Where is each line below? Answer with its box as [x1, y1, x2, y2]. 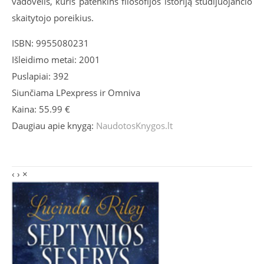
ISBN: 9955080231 [12, 37, 89, 49]
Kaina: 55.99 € [12, 103, 70, 115]
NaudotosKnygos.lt [96, 120, 173, 132]
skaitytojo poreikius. [12, 12, 94, 24]
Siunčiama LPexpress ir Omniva [12, 87, 140, 99]
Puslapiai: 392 [12, 70, 69, 82]
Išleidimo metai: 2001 [12, 54, 100, 66]
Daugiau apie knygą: [12, 120, 96, 132]
